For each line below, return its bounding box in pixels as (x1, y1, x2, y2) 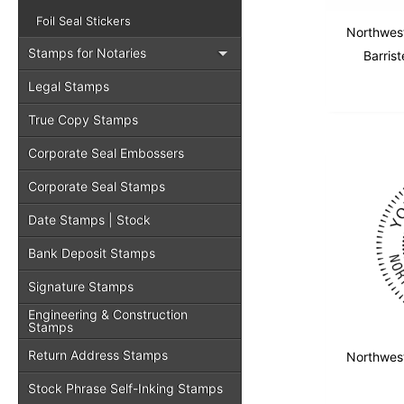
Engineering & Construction (28, 307, 188, 322)
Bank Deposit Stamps (28, 245, 155, 261)
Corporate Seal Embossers (28, 145, 184, 161)
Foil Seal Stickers (36, 14, 131, 28)
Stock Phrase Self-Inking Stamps (28, 381, 223, 396)
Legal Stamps (28, 78, 109, 94)
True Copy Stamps (28, 112, 138, 127)
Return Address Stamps (28, 347, 168, 363)
